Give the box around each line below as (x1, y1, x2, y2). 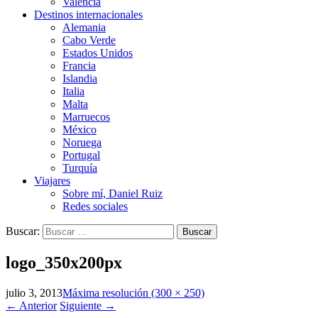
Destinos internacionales (34, 8, 143, 21)
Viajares (34, 174, 70, 187)
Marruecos (62, 110, 110, 123)
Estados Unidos (62, 46, 133, 59)
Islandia (62, 72, 97, 84)
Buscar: (6, 224, 40, 237)
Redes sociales (62, 199, 128, 212)
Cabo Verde (62, 33, 116, 46)
